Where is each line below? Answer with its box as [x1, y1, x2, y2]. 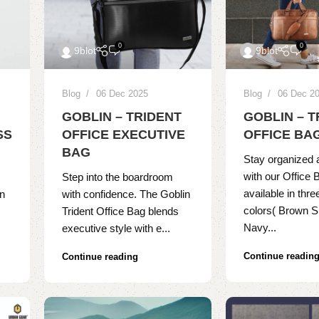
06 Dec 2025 [96, 88, 149, 100]
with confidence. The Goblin [62, 188, 191, 201]
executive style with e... [62, 222, 171, 235]
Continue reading [62, 251, 139, 263]
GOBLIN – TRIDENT [62, 110, 182, 125]
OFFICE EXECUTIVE [62, 127, 186, 142]
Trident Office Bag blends [62, 205, 179, 218]
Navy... [244, 221, 277, 234]
